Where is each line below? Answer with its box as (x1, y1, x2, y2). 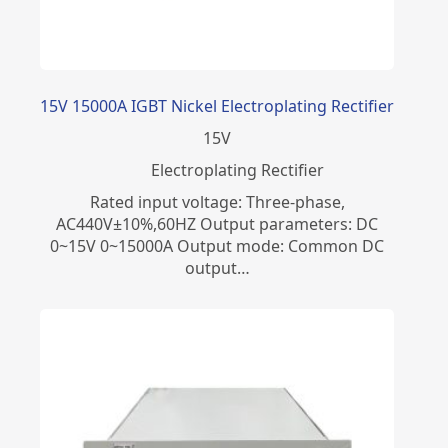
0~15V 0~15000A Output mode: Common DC (50, 234, 385, 257)
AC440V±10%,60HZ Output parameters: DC (56, 212, 379, 235)
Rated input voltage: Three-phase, (89, 190, 345, 213)
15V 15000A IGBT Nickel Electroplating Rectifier (40, 94, 395, 117)
